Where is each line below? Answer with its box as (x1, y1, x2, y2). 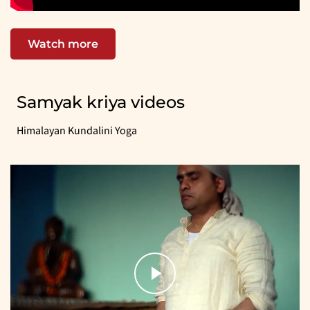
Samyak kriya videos (17, 92, 185, 113)
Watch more (28, 37, 98, 51)
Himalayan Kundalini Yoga (17, 123, 137, 139)
